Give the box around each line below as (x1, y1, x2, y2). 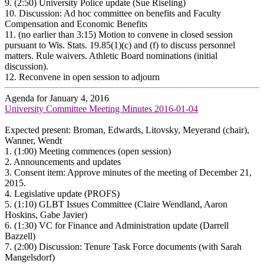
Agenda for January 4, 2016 (5, 93, 109, 103)
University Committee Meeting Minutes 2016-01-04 (5, 103, 198, 114)
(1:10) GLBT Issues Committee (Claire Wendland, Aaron (14, 199, 227, 209)
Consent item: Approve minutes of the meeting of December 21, (14, 167, 252, 177)
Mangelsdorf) (5, 252, 55, 262)
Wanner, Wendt (5, 135, 62, 146)
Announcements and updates (14, 156, 121, 167)
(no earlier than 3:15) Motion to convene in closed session (18, 29, 233, 39)
